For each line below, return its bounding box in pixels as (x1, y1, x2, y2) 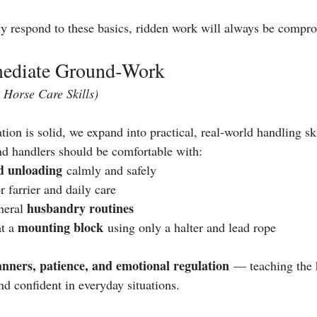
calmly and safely (62, 161, 156, 178)
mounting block (18, 217, 103, 236)
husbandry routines (27, 198, 134, 217)
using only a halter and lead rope (103, 218, 276, 236)
